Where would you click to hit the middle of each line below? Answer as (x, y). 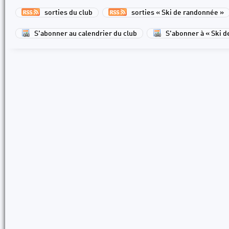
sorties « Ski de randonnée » (175, 13)
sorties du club (66, 13)
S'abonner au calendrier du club (86, 33)
